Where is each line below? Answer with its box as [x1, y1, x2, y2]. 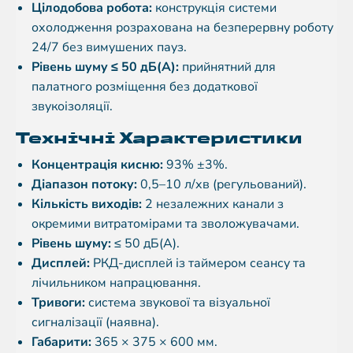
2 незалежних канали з [142, 195, 284, 214]
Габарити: [32, 333, 91, 351]
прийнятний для [179, 58, 276, 76]
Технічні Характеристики [16, 127, 303, 150]
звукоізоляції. [32, 98, 113, 116]
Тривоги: [32, 294, 85, 312]
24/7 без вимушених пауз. [32, 39, 187, 57]
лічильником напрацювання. [32, 274, 201, 292]
